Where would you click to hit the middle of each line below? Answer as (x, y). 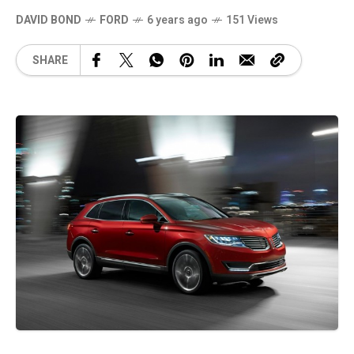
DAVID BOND (49, 21)
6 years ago (177, 21)
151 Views (252, 21)
